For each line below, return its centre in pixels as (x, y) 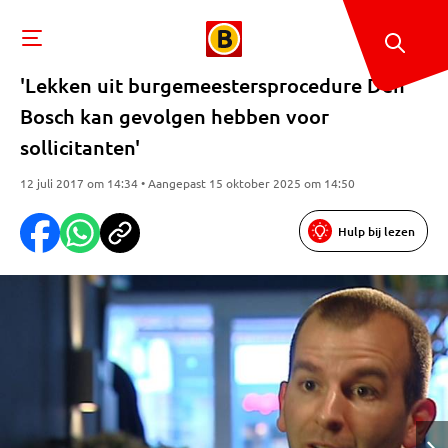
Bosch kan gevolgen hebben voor (174, 116)
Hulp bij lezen (376, 231)
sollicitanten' (80, 147)
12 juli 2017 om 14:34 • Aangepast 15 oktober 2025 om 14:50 (187, 183)
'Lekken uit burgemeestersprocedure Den (212, 85)
